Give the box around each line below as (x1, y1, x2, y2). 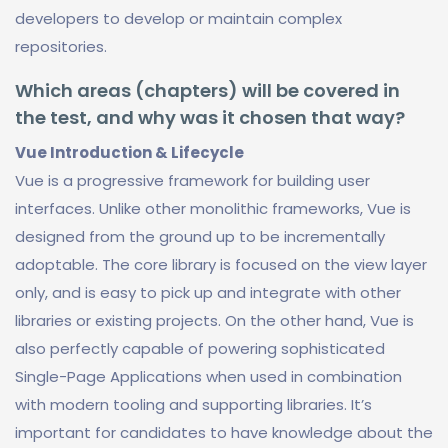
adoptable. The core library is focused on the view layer (15, 254, 427, 275)
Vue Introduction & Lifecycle (15, 142, 244, 163)
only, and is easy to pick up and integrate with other (15, 282, 401, 303)
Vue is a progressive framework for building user (15, 170, 370, 191)
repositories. (15, 36, 107, 57)
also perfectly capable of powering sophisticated (15, 338, 385, 359)
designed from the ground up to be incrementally (15, 226, 385, 247)
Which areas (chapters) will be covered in (15, 78, 400, 103)
